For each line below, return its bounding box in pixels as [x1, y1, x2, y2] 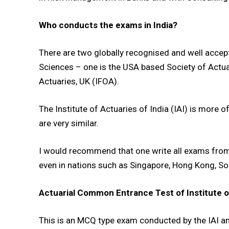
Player [16, 136, 36, 146]
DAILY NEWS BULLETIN [23, 109, 90, 117]
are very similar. [39, 118, 99, 129]
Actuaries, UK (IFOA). [39, 76, 119, 87]
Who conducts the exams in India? [39, 20, 177, 31]
